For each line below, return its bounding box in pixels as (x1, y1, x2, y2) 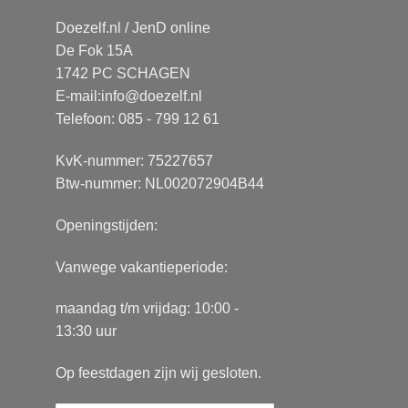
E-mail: (56, 88, 101, 105)
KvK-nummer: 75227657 (56, 152, 213, 168)
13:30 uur (56, 323, 117, 340)
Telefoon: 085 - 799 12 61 (56, 111, 219, 127)
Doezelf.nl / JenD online (56, 20, 210, 36)
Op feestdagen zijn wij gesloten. (56, 365, 261, 382)
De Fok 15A (56, 43, 133, 59)
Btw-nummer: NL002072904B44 (56, 175, 264, 191)
